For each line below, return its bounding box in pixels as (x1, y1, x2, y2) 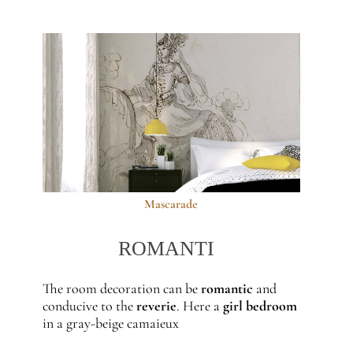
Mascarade (144, 195, 199, 212)
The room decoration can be (42, 280, 201, 297)
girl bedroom (222, 297, 297, 314)
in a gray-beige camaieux (42, 314, 179, 332)
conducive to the (42, 297, 136, 314)
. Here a (176, 297, 223, 314)
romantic (200, 280, 253, 297)
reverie (136, 297, 176, 314)
